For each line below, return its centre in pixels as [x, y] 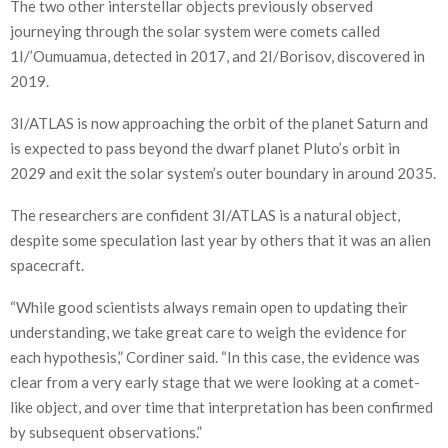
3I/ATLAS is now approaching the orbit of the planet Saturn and [219, 122]
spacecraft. [47, 264]
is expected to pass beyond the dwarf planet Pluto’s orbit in [205, 147]
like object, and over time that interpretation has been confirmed [221, 406]
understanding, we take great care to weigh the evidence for [208, 331]
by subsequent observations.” [106, 431]
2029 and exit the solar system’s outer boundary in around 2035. [223, 172]
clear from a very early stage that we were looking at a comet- [215, 381]
